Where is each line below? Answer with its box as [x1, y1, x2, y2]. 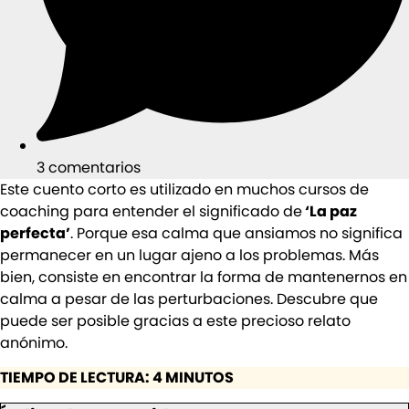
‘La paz [302, 200, 357, 222]
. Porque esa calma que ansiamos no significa [70, 222, 403, 244]
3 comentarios [37, 156, 141, 178]
